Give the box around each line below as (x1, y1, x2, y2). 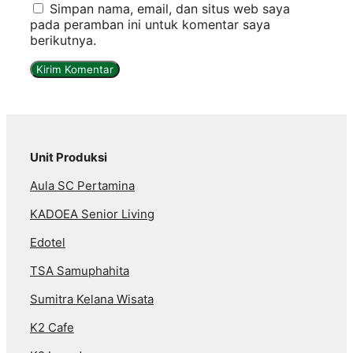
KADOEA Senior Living (30, 206, 154, 222)
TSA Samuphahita (30, 263, 129, 279)
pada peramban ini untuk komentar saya (30, 17, 270, 33)
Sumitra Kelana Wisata (30, 292, 154, 307)
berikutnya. (30, 32, 96, 49)
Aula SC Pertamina (30, 178, 135, 194)
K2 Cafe (30, 320, 74, 336)
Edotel (30, 235, 65, 251)
